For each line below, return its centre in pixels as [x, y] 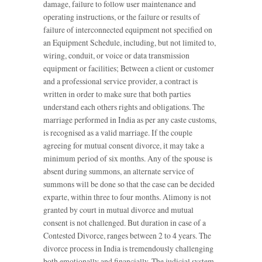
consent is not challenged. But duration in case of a [125, 222]
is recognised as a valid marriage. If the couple [118, 132]
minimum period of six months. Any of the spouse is [128, 158]
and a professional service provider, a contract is [120, 81]
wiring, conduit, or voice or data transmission [116, 55]
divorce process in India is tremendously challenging [128, 248]
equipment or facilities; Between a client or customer [129, 68]
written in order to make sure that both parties [117, 94]
